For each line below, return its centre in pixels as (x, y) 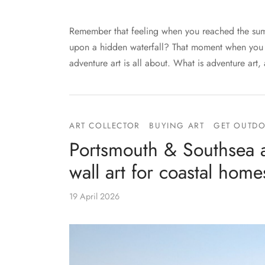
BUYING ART (177, 125)
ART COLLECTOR (105, 125)
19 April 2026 (94, 196)
